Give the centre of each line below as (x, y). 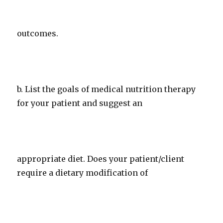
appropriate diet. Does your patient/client (101, 159)
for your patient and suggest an (80, 103)
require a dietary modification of (83, 173)
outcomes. (38, 33)
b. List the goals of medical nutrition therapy (107, 89)
